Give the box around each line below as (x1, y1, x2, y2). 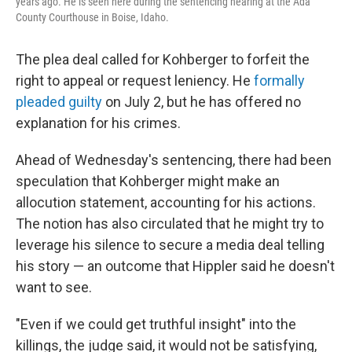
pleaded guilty (16, 93, 102, 110)
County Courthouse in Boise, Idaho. (16, 10, 169, 24)
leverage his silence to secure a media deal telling (16, 236, 324, 253)
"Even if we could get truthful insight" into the (16, 315, 296, 332)
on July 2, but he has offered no (102, 93, 301, 110)
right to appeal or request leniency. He (16, 71, 254, 89)
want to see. (16, 278, 92, 295)
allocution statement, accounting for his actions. (16, 193, 316, 211)
